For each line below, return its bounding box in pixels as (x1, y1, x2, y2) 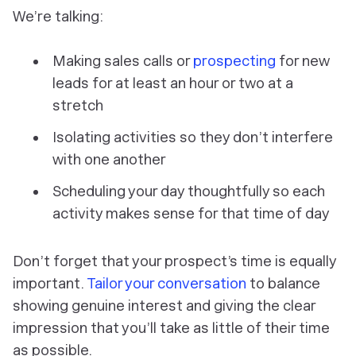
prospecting (193, 52, 276, 70)
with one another (52, 151, 166, 168)
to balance (246, 275, 320, 292)
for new (276, 52, 329, 70)
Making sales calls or (52, 52, 193, 70)
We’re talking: (13, 8, 103, 25)
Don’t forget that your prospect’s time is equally (13, 253, 336, 270)
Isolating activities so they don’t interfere (52, 129, 333, 146)
